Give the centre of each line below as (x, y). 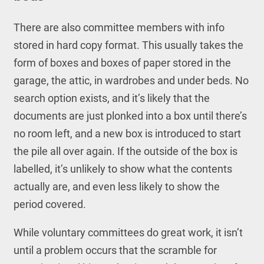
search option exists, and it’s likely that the (111, 98)
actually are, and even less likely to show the (116, 187)
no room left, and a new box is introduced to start (127, 133)
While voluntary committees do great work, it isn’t (128, 232)
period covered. (49, 204)
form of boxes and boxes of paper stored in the (122, 63)
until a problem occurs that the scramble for (115, 250)
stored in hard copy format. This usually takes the (128, 45)
